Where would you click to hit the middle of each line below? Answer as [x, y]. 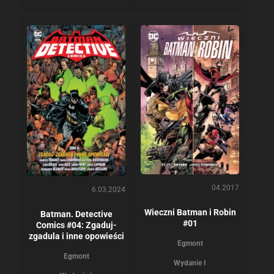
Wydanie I [190, 263]
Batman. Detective [76, 214]
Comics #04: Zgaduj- [76, 225]
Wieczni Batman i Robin [190, 213]
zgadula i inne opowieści [76, 236]
